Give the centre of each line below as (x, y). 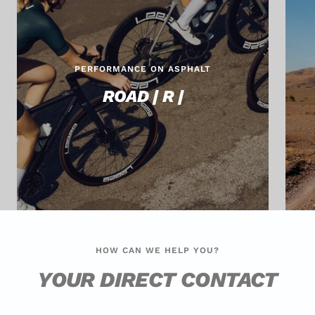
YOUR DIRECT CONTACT (157, 279)
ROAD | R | (143, 96)
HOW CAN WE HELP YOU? (157, 250)
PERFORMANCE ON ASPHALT (143, 69)
